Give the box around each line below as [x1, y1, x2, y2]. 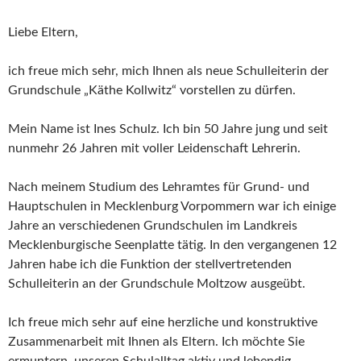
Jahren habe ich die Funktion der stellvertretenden [8, 257, 292, 271]
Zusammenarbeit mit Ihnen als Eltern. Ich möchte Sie [8, 334, 305, 348]
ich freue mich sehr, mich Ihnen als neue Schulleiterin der [8, 64, 329, 77]
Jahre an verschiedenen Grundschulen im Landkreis [8, 218, 297, 232]
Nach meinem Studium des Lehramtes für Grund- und [8, 180, 309, 193]
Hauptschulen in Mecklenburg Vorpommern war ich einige [8, 199, 336, 213]
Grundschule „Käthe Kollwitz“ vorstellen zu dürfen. [8, 83, 296, 97]
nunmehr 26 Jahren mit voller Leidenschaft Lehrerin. [8, 141, 301, 155]
